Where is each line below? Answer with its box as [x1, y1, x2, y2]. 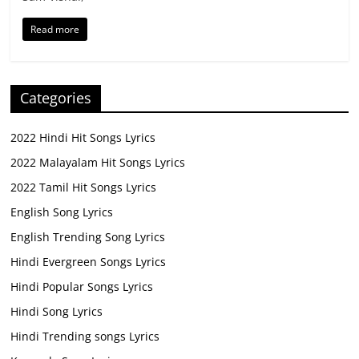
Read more [30, 22, 80, 36]
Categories [20, 87, 92, 107]
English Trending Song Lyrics [10, 228, 166, 244]
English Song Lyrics [10, 204, 114, 220]
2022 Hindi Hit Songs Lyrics [10, 129, 156, 145]
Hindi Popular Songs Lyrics [10, 278, 154, 294]
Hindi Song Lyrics [10, 303, 103, 319]
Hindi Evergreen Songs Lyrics [10, 253, 167, 269]
